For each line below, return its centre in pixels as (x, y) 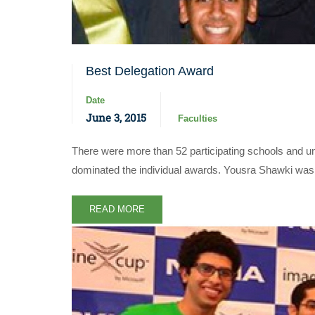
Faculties (198, 118)
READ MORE (117, 209)
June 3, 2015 (116, 117)
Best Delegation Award (150, 71)
